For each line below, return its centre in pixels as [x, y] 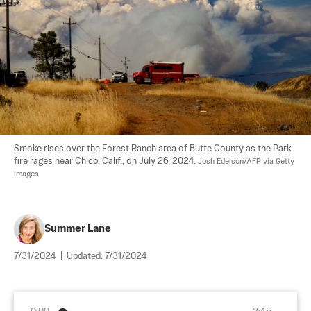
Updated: [86, 257]
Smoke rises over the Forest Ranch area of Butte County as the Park [154, 149]
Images [26, 174]
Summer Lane [78, 229]
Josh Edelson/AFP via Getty [247, 162]
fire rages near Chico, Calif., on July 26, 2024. [106, 161]
